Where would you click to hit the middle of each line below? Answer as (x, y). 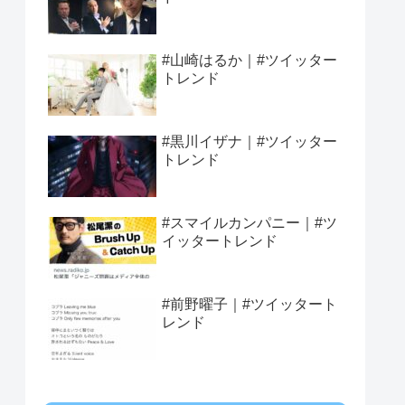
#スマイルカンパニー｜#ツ (250, 223)
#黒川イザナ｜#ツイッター (250, 142)
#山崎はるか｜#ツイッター (250, 61)
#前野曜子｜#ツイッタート (250, 305)
